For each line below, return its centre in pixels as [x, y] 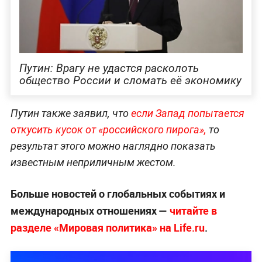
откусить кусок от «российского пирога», [109, 130]
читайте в [193, 211]
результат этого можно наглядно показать [113, 146]
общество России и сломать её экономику [130, 80]
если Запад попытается [186, 113]
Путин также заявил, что [69, 113]
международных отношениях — [90, 211]
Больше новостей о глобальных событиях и [118, 194]
